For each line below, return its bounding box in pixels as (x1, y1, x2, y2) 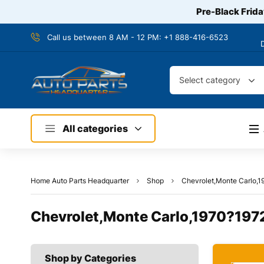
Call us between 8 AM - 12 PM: (47, 32, 164, 42)
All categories (62, 123, 128, 134)
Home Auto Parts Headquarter (31, 176, 129, 185)
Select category (179, 75, 240, 85)
